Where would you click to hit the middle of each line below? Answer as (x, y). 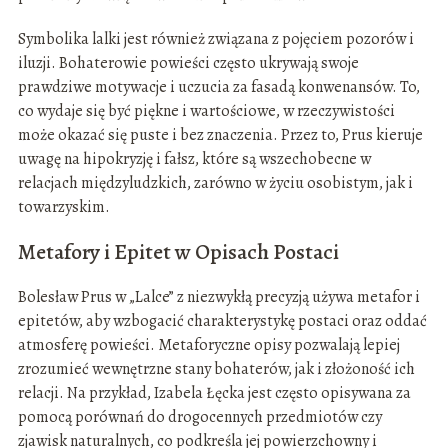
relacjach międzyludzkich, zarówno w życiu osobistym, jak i (215, 183)
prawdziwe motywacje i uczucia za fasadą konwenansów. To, (218, 87)
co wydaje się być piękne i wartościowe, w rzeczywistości (206, 111)
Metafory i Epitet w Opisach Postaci (178, 252)
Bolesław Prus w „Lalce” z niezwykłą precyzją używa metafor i (218, 297)
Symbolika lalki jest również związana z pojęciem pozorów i (215, 39)
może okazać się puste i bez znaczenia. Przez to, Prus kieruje (220, 135)
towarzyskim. (63, 207)
